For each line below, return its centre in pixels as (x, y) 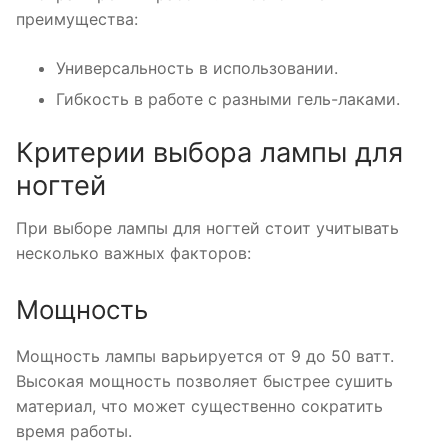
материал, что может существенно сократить (199, 406)
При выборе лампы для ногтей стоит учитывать (207, 228)
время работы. (74, 431)
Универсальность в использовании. (197, 67)
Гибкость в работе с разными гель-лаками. (228, 98)
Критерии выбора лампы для (209, 152)
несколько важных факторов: (133, 253)
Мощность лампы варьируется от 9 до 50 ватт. (205, 356)
